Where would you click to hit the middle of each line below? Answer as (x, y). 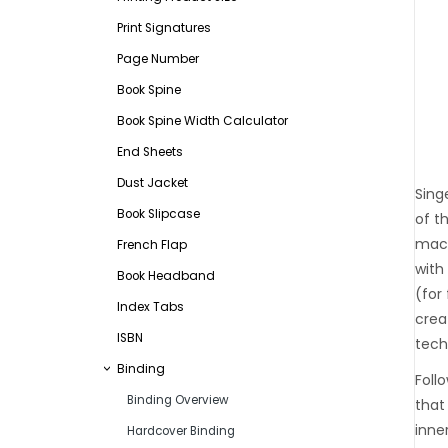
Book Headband (166, 275)
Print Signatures (164, 27)
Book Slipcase (158, 213)
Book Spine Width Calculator (202, 120)
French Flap (152, 244)
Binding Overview (178, 399)
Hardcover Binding (181, 430)
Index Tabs (150, 306)
